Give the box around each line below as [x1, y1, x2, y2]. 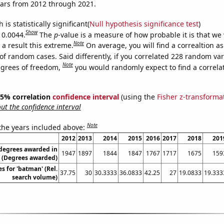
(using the [118, 92, 157, 102]
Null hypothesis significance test [89, 18, 198, 28]
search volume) [11, 172, 57, 181]
